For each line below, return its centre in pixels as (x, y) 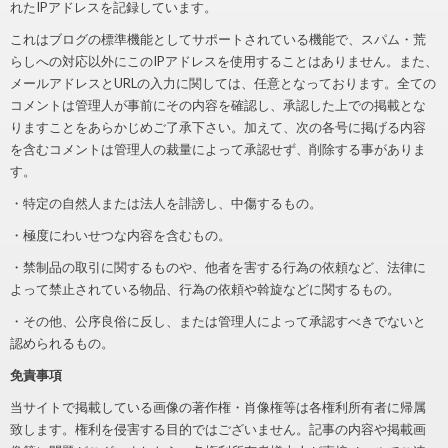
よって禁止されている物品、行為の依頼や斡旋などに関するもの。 (205, 289)
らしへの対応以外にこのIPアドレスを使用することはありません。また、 (224, 61)
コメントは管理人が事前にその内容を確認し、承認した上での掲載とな (218, 105)
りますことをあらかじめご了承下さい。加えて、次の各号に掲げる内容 (218, 127)
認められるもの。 (62, 343)
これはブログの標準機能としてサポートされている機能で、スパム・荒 (218, 39)
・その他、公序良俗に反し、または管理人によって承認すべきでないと (218, 321)
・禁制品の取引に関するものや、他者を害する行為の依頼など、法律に (218, 267)
